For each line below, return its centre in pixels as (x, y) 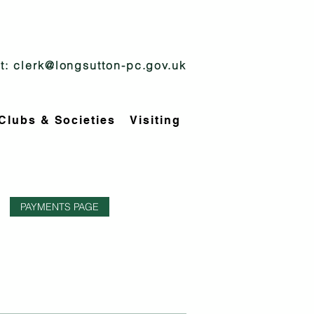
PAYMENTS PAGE (60, 207)
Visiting (155, 120)
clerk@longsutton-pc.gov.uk (100, 65)
